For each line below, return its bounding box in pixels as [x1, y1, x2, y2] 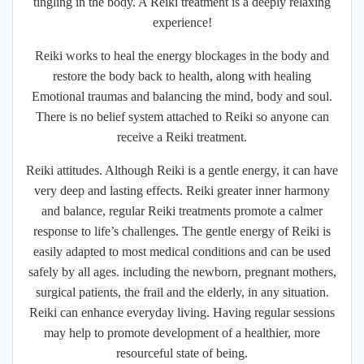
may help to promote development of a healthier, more [44, 326, 320, 340]
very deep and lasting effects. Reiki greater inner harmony [34, 184, 330, 198]
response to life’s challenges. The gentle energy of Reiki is [33, 224, 331, 239]
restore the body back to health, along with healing [53, 69, 311, 84]
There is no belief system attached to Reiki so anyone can [35, 110, 329, 124]
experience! [152, 15, 212, 30]
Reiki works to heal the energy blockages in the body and [35, 49, 329, 63]
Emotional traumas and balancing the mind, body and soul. [32, 89, 332, 104]
